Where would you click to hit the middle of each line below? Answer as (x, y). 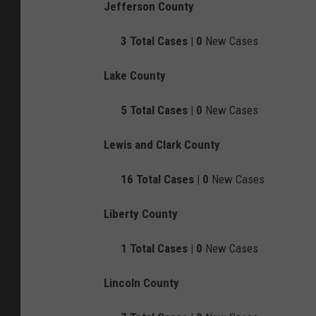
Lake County (135, 76)
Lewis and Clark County (162, 145)
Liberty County (141, 214)
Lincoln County (141, 283)
